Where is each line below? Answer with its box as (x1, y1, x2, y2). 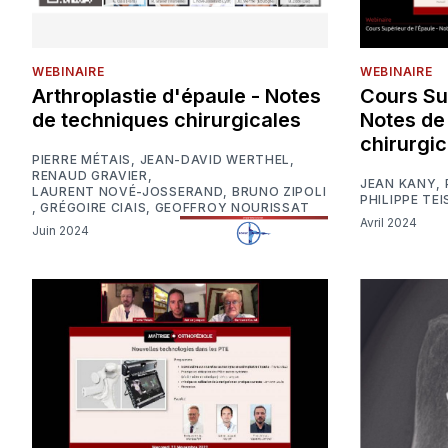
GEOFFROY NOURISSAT (154, 199, 310, 215)
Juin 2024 (39, 223, 89, 239)
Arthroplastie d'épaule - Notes (32, 83, 321, 108)
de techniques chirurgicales (32, 107, 301, 132)
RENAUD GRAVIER (32, 167, 148, 183)
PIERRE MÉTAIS (32, 151, 132, 167)
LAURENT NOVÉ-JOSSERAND (32, 183, 224, 199)
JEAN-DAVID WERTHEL (139, 151, 291, 167)
